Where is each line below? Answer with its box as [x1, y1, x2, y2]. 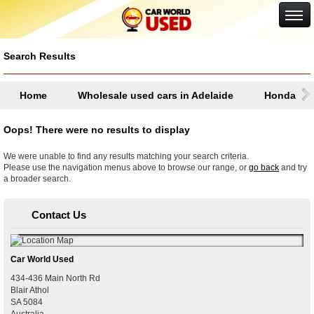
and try [279, 163, 307, 172]
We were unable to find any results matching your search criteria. [4, 151, 249, 161]
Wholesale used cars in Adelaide [78, 90, 233, 101]
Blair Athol [11, 285, 49, 295]
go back [249, 163, 279, 172]
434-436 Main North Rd [11, 273, 100, 283]
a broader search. [4, 174, 71, 184]
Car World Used [11, 254, 74, 264]
